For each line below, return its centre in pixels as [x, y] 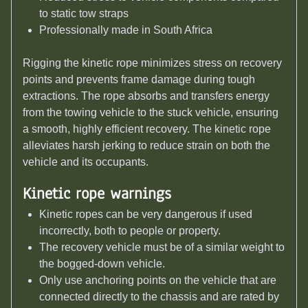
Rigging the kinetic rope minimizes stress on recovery [152, 63]
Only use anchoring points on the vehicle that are [158, 280]
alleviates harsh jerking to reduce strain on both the [146, 146]
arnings [146, 194]
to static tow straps [84, 14]
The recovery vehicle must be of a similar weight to [162, 247]
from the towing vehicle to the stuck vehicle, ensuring [151, 113]
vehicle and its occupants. [86, 162]
